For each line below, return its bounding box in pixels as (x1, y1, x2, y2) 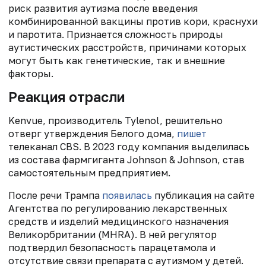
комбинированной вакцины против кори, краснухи (8, 15, 258, 27)
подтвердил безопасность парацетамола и (8, 241, 216, 254)
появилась (102, 189, 152, 201)
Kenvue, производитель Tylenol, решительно (8, 114, 223, 126)
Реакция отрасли (8, 88, 125, 105)
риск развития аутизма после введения (8, 2, 198, 14)
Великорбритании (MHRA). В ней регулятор (8, 228, 217, 240)
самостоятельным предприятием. (8, 166, 170, 179)
